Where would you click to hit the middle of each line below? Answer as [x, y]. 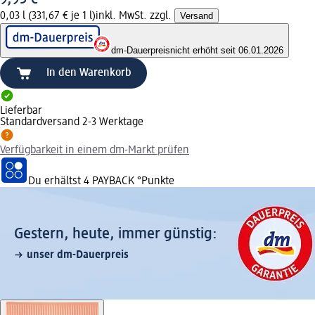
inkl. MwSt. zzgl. [135, 16]
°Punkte [154, 181]
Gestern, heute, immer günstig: [116, 234]
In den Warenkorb [89, 73]
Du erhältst [56, 181]
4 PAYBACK [109, 181]
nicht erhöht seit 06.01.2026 [227, 50]
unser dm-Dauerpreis [78, 255]
